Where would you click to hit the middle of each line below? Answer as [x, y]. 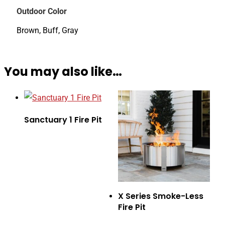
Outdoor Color [42, 11]
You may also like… [63, 71]
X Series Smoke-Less [161, 196]
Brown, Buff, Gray [47, 30]
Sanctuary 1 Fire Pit [63, 120]
